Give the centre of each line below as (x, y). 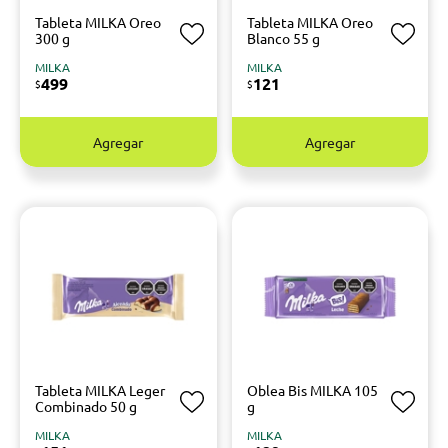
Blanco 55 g (283, 38)
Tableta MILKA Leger (100, 390)
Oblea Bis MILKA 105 (312, 390)
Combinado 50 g (86, 406)
